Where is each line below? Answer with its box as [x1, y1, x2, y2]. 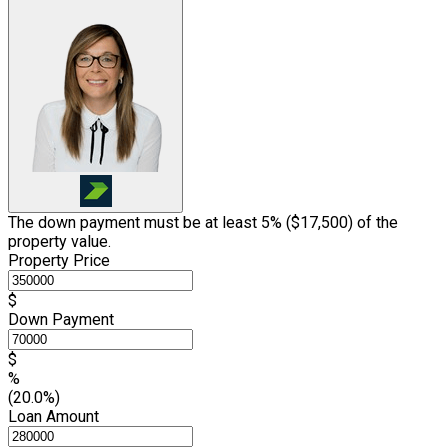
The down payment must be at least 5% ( [8, 213, 291, 233]
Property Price [8, 251, 110, 271]
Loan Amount [8, 407, 99, 427]
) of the [348, 213, 398, 233]
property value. [8, 232, 111, 252]
